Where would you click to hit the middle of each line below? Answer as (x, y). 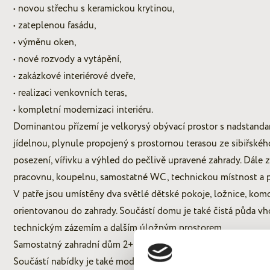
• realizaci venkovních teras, (70, 93)
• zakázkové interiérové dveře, (74, 76)
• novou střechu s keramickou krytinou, (94, 8)
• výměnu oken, (45, 42)
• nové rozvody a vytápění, (67, 59)
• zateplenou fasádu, (55, 25)
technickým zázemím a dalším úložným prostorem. (118, 228)
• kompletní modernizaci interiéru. (83, 109)
